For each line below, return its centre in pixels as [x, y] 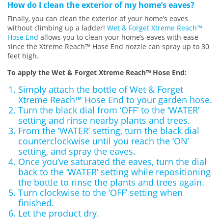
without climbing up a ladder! [57, 28]
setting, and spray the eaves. [77, 151]
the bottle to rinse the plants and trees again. [111, 182]
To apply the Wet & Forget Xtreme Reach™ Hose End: [98, 72]
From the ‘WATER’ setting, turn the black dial [109, 131]
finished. [36, 203]
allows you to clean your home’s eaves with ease [118, 37]
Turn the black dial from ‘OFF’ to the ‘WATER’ [109, 110]
